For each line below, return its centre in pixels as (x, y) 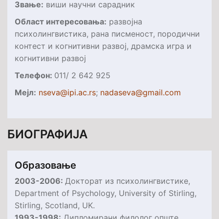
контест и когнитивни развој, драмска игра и (103, 46)
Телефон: (34, 75)
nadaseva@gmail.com (141, 92)
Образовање (45, 165)
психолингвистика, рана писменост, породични (107, 33)
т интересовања (72, 21)
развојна (124, 21)
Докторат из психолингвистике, (128, 181)
